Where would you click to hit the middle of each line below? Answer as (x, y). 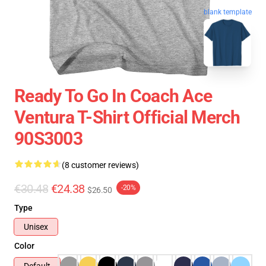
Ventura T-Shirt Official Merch (127, 117)
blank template (228, 13)
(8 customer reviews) (100, 165)
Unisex (36, 227)
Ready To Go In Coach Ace (113, 96)
